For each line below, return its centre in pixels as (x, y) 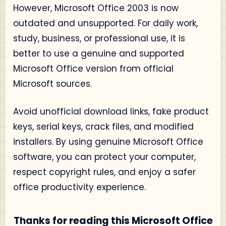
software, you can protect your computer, (104, 157)
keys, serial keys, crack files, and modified (103, 127)
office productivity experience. (79, 187)
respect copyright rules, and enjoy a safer (104, 172)
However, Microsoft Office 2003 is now (96, 8)
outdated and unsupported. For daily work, (105, 23)
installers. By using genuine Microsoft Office (108, 142)
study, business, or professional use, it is (99, 38)
